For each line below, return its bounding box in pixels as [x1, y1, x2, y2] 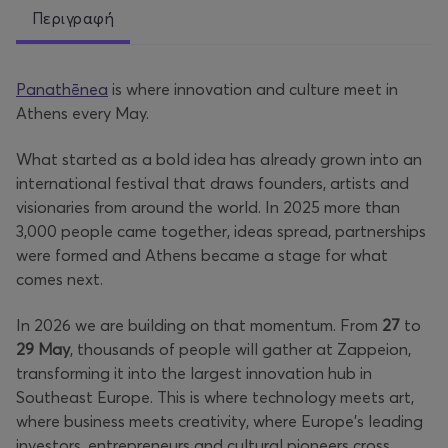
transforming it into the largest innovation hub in [16, 363, 372, 384]
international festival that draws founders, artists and [16, 173, 409, 194]
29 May [16, 339, 70, 360]
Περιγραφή [32, 8, 115, 29]
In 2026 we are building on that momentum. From [16, 315, 382, 336]
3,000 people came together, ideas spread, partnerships [16, 221, 426, 242]
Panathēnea [16, 79, 108, 100]
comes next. [16, 269, 103, 290]
